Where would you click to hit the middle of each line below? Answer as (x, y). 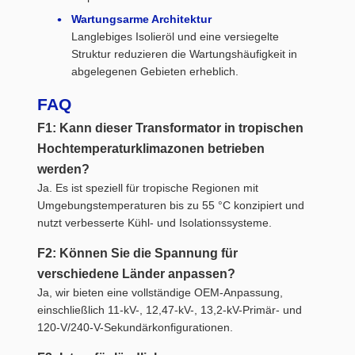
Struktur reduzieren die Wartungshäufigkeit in (184, 54)
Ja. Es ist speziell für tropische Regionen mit (148, 188)
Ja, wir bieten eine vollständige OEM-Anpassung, (160, 293)
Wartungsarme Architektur (141, 19)
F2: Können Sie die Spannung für (137, 253)
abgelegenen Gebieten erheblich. (155, 72)
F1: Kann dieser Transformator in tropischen (170, 128)
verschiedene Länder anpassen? (136, 274)
